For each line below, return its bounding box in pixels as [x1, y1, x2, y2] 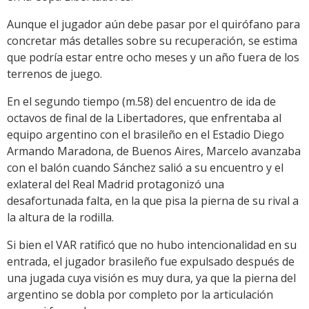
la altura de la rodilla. [7, 210, 114, 226]
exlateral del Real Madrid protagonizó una [7, 177, 224, 192]
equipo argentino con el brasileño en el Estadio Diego [7, 127, 284, 143]
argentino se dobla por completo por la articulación [7, 287, 273, 303]
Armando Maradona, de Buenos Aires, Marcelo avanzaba [7, 143, 301, 159]
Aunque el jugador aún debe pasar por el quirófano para [7, 17, 300, 32]
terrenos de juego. [7, 66, 102, 82]
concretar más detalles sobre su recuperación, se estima [7, 33, 297, 49]
